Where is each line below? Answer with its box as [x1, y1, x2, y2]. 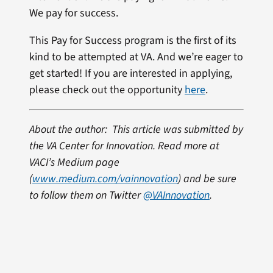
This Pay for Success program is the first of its [29, 33, 236, 49]
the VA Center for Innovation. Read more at [29, 138, 219, 154]
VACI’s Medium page [29, 155, 119, 171]
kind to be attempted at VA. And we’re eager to [29, 49, 243, 65]
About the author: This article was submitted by [29, 122, 243, 138]
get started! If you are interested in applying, [29, 66, 232, 82]
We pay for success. [29, 5, 118, 21]
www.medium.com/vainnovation [32, 171, 178, 187]
